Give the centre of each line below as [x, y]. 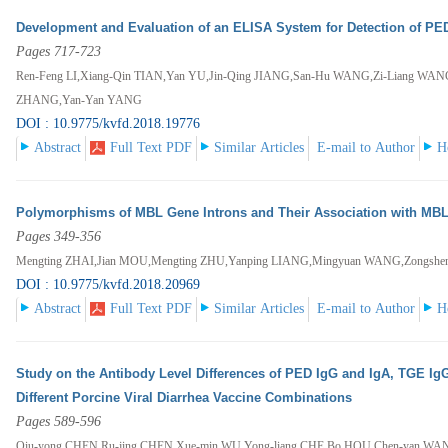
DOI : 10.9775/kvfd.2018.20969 [108, 285]
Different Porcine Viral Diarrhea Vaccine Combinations [184, 398]
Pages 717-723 [59, 52]
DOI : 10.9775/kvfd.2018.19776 [108, 124]
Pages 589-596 [59, 422]
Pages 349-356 [59, 237]
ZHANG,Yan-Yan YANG [79, 100]
